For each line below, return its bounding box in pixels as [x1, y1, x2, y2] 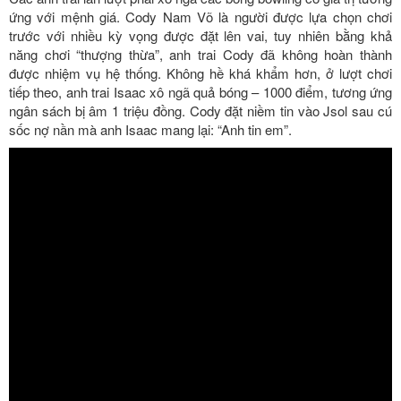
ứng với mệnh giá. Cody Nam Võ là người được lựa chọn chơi [9, 6, 392, 26]
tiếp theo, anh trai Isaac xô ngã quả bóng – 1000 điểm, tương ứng [9, 81, 392, 101]
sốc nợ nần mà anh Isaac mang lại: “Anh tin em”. [9, 119, 292, 139]
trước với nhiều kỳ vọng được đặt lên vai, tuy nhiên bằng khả [9, 25, 392, 45]
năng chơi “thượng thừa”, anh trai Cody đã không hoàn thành [9, 44, 392, 64]
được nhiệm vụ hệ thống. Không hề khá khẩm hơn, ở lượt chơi [9, 63, 392, 82]
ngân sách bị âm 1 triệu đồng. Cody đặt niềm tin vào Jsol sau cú [9, 100, 392, 120]
